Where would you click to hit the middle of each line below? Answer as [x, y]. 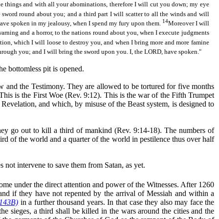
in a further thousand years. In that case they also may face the [116, 202]
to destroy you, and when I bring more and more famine [135, 42]
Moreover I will [188, 23]
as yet [134, 165]
